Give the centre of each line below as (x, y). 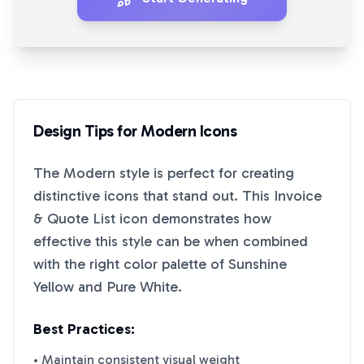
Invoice (298, 196)
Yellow (54, 287)
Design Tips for (87, 131)
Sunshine (258, 264)
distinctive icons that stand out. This (154, 196)
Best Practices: (84, 329)
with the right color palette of (131, 264)
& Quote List (74, 219)
